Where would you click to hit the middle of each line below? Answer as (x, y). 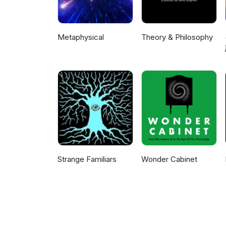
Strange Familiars (87, 159)
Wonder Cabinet (169, 159)
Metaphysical (81, 37)
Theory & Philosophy (177, 37)
